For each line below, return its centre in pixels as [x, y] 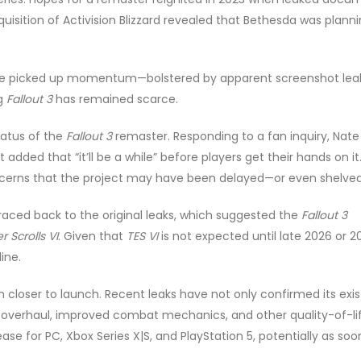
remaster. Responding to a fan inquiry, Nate [236, 137]
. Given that [92, 237]
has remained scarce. [115, 100]
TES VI [142, 237]
